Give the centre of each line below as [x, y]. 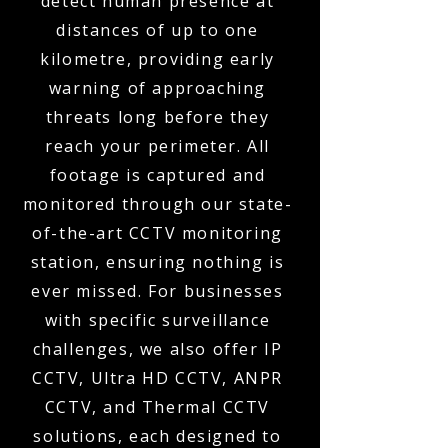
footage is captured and [157, 175]
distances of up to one [157, 30]
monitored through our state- [157, 204]
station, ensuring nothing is [157, 262]
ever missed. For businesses [157, 291]
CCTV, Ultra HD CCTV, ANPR [157, 378]
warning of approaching [157, 88]
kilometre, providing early [157, 59]
